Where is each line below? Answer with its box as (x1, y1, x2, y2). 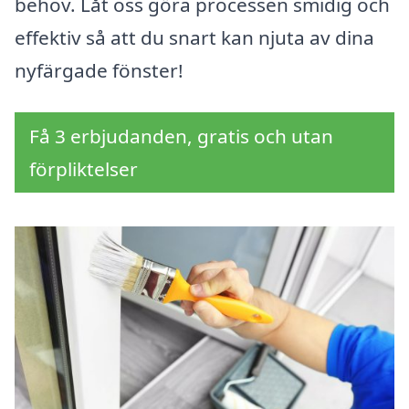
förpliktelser (29, 156, 138, 183)
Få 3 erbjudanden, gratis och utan (29, 123, 333, 150)
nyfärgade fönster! (15, 58, 184, 84)
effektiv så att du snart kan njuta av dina (15, 25, 374, 51)
